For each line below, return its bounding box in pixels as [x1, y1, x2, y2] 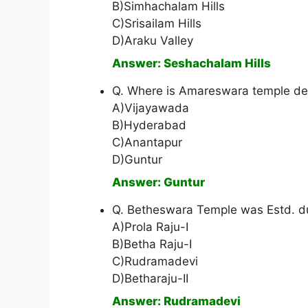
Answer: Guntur [112, 175, 205, 190]
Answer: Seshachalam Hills [112, 56, 271, 71]
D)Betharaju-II [112, 272, 188, 286]
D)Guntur [112, 153, 162, 167]
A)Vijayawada [112, 101, 189, 115]
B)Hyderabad [112, 118, 186, 133]
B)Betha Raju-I [112, 237, 192, 252]
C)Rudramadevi [112, 254, 198, 269]
